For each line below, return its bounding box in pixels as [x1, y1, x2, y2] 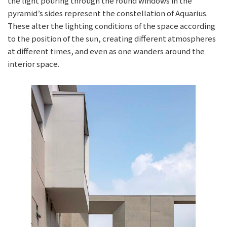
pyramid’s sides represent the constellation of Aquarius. [8, 8, 208, 19]
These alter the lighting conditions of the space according [8, 20, 215, 31]
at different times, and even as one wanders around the [8, 46, 205, 57]
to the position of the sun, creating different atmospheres [8, 33, 216, 44]
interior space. [8, 58, 59, 69]
